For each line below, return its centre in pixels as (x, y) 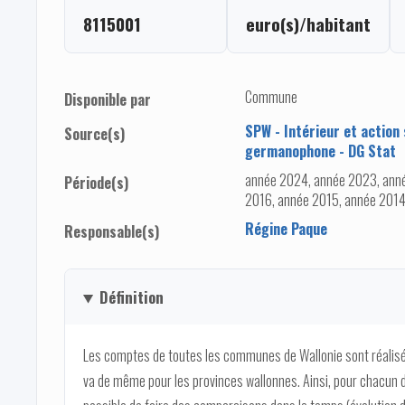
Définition (131, 297)
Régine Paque (286, 229)
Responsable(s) (112, 232)
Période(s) (96, 183)
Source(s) (94, 134)
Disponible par (108, 100)
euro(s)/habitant (308, 24)
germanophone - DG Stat (320, 151)
